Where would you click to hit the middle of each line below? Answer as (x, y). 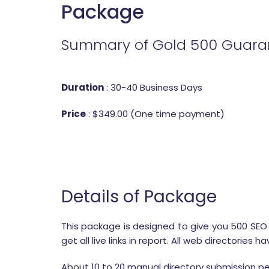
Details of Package (139, 197)
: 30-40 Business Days (153, 87)
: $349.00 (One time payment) (155, 114)
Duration (83, 87)
